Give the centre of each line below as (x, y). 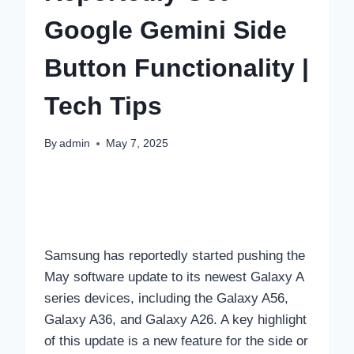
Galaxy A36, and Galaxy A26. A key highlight (175, 320)
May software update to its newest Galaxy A (174, 277)
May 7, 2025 (137, 144)
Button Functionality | (177, 68)
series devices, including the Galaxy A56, (166, 299)
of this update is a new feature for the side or (176, 341)
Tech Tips (103, 105)
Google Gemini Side (166, 30)
